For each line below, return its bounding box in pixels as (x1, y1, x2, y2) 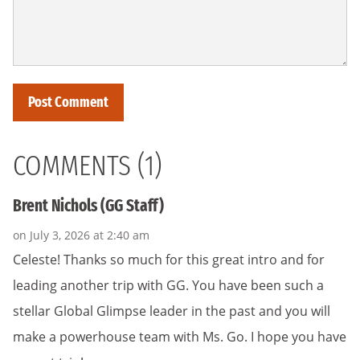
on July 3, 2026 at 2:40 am (13, 227, 149, 243)
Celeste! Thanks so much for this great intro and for (13, 251, 325, 269)
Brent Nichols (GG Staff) (13, 194, 164, 216)
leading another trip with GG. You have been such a (13, 276, 324, 295)
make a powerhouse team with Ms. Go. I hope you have (13, 328, 346, 346)
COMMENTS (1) (13, 147, 162, 183)
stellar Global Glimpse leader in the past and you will (13, 302, 330, 321)
